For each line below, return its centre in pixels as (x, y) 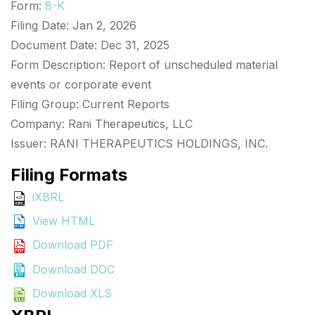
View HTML (64, 220)
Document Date (52, 45)
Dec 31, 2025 (135, 45)
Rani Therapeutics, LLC (130, 124)
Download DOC (73, 269)
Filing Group (43, 104)
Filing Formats (69, 175)
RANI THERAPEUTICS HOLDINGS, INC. (159, 143)
